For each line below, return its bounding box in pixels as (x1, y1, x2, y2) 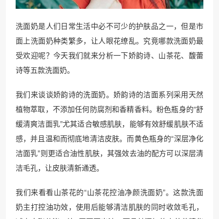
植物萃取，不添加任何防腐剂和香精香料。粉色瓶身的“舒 (16, 104, 203, 114)
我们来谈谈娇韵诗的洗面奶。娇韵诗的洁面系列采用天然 (16, 89, 203, 99)
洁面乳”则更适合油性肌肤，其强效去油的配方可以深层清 (16, 148, 203, 158)
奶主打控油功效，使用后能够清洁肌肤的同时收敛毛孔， (16, 201, 203, 212)
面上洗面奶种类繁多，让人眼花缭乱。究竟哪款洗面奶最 (16, 35, 203, 45)
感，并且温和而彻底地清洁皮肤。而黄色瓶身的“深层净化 (16, 133, 203, 143)
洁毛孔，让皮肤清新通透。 (16, 162, 104, 173)
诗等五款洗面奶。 (16, 65, 74, 75)
